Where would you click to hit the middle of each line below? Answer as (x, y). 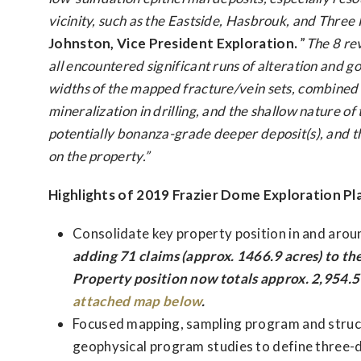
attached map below (137, 301)
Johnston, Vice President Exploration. (173, 43)
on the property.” (99, 156)
